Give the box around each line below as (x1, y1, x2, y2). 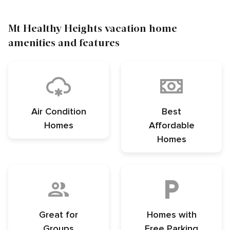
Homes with (146, 209, 197, 221)
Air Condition (31, 106, 86, 118)
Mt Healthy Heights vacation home (8, 22, 177, 34)
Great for (39, 209, 78, 221)
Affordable (148, 120, 195, 131)
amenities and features (8, 36, 120, 49)
